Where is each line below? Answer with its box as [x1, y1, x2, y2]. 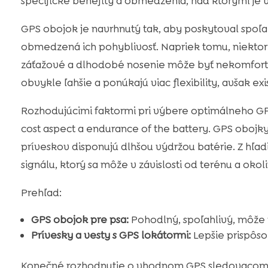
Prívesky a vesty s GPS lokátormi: [31, 229, 191, 242]
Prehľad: [20, 186, 62, 200]
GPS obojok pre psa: [31, 213, 129, 227]
